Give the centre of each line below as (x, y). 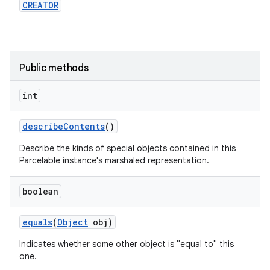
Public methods (54, 68)
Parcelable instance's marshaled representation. (114, 160)
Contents (84, 126)
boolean (40, 191)
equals (37, 222)
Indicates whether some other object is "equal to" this (127, 244)
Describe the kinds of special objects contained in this (127, 148)
